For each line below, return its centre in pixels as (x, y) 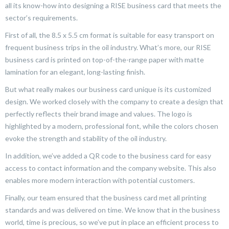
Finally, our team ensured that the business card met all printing (106, 197)
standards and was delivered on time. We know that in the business (113, 210)
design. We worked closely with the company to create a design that (114, 101)
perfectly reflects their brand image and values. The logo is (99, 113)
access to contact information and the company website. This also (111, 168)
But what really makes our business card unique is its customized (108, 89)
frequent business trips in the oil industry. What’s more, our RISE (108, 47)
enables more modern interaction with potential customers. (100, 180)
